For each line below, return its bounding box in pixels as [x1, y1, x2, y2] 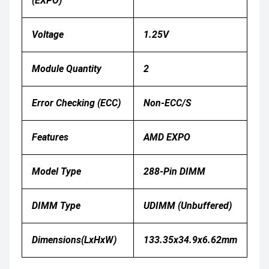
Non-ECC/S [144, 97, 192, 109]
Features [32, 131, 68, 143]
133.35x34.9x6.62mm [144, 234, 237, 246]
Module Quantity [32, 62, 104, 74]
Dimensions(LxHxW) [32, 234, 116, 246]
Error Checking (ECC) [32, 97, 121, 109]
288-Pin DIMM [144, 165, 208, 177]
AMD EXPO [144, 131, 190, 143]
